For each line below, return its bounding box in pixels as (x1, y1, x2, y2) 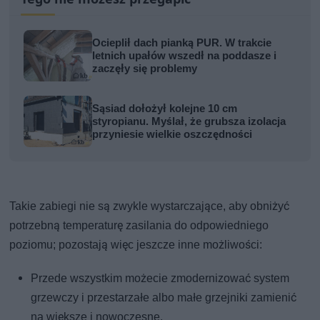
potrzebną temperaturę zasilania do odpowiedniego (9, 219, 269, 233)
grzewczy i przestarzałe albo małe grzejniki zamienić (31, 291, 297, 305)
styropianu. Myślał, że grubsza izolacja (92, 115, 286, 129)
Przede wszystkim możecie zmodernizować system (31, 271, 290, 286)
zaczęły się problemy (92, 62, 198, 76)
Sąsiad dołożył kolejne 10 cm (92, 102, 238, 116)
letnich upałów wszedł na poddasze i (92, 49, 277, 63)
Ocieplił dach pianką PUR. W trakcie (92, 36, 272, 50)
